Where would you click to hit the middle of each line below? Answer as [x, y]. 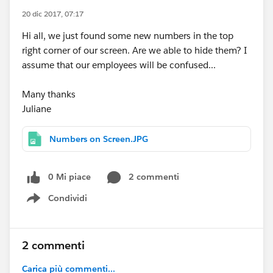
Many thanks [49, 94]
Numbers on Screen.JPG [99, 139]
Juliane [37, 109]
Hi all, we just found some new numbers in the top [128, 36]
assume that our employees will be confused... [119, 65]
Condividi [68, 198]
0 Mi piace [69, 177]
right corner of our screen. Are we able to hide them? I [134, 50]
